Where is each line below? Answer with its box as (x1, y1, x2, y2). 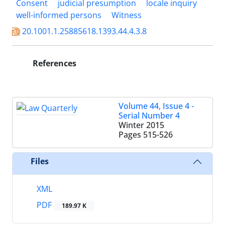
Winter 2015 (119, 119, 164, 131)
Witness (111, 9, 142, 21)
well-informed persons (16, 9, 101, 21)
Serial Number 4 (119, 109, 180, 121)
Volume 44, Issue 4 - (119, 100, 194, 111)
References (31, 57, 76, 69)
